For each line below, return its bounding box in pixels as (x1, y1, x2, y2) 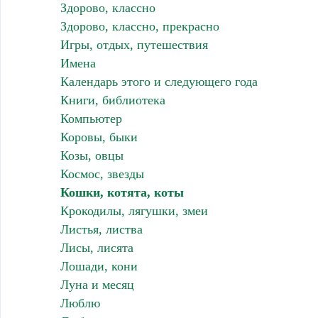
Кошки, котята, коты (60, 185, 184, 200)
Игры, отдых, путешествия (60, 38, 208, 53)
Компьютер (60, 111, 122, 126)
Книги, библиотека (60, 93, 165, 108)
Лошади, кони (60, 259, 138, 274)
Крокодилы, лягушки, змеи (60, 204, 208, 219)
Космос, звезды (60, 167, 144, 182)
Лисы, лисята (60, 241, 133, 256)
